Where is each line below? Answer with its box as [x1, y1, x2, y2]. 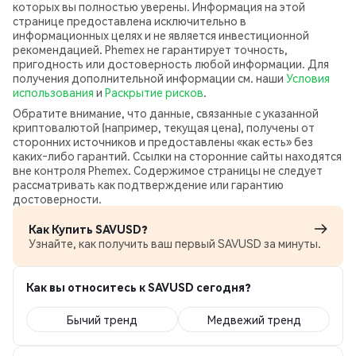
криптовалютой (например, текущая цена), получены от [13, 120, 315, 134]
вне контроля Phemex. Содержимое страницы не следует [13, 163, 323, 177]
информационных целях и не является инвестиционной [13, 28, 309, 42]
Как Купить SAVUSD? [29, 222, 148, 236]
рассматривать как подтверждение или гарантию [13, 177, 284, 192]
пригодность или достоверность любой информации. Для [13, 56, 329, 71]
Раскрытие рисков [105, 85, 203, 99]
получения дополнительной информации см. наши [13, 71, 286, 85]
